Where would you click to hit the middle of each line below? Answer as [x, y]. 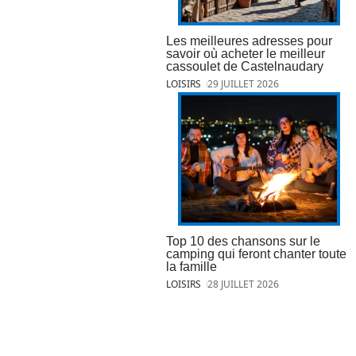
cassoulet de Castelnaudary [245, 67]
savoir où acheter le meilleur [246, 54]
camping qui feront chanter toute [256, 253]
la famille [192, 266]
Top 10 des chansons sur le [243, 241]
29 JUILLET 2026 [244, 84]
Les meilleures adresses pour [249, 41]
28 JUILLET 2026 [244, 284]
